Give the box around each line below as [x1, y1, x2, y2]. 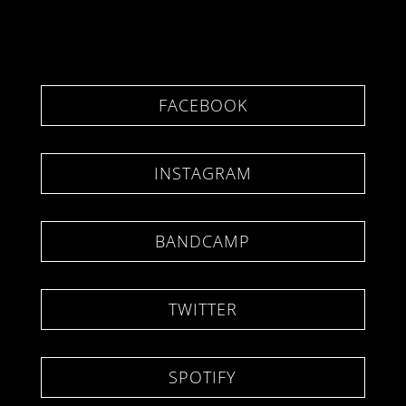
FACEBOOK [158, 93, 247, 116]
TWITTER [168, 297, 237, 320]
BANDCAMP [155, 229, 251, 252]
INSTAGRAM [153, 161, 252, 184]
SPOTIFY [169, 365, 237, 388]
